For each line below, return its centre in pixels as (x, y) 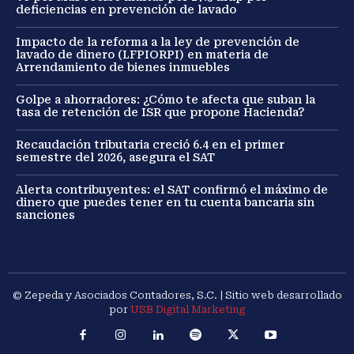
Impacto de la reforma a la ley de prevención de (158, 42)
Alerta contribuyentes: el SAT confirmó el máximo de (172, 190)
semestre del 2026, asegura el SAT (115, 158)
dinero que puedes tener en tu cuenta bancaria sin (165, 203)
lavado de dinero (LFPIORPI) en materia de (142, 55)
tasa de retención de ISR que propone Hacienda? (160, 113)
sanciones (45, 215)
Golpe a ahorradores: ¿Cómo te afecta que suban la (166, 100)
